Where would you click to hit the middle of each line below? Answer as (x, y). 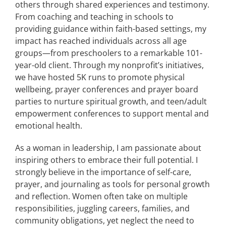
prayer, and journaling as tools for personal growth (112, 184)
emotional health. (48, 126)
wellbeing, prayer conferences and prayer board (106, 90)
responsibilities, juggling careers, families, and (102, 209)
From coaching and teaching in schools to (94, 17)
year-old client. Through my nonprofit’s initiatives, (109, 65)
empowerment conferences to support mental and (112, 114)
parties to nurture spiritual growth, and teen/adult (111, 102)
